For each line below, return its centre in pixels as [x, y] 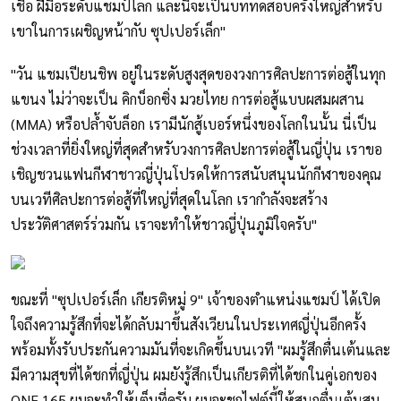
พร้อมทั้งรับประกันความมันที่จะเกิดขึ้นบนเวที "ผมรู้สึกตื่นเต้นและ [200, 350]
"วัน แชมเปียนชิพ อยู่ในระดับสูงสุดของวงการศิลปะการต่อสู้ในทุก [198, 74]
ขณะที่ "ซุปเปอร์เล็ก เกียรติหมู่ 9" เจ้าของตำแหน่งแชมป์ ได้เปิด [196, 300]
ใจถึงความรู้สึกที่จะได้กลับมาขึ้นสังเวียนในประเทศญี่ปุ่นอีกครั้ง [188, 325]
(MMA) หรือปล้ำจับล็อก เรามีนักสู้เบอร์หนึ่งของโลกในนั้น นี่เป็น [194, 124]
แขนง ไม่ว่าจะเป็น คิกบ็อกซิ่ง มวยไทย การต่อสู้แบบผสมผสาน [188, 99]
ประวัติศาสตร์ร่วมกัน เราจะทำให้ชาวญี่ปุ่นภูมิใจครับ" [164, 225]
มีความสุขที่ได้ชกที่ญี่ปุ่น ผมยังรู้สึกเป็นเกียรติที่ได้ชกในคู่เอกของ [194, 375]
